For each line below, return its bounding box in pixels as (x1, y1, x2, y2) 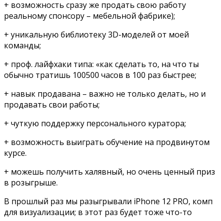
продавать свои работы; (4, 99, 100, 110)
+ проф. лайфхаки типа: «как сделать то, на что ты (4, 58, 199, 70)
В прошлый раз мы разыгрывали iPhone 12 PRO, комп (4, 195, 213, 207)
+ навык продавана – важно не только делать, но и (4, 88, 206, 99)
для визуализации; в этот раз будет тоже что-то (4, 206, 192, 218)
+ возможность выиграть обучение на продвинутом (4, 136, 210, 147)
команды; (4, 39, 41, 51)
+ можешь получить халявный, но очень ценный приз (4, 166, 215, 177)
